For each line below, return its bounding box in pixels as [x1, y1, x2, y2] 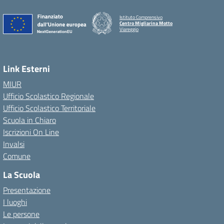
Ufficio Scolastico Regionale [3, 90, 94, 102]
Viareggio [119, 25, 138, 33]
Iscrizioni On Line [3, 126, 59, 138]
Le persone [3, 208, 39, 220]
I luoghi [3, 196, 27, 208]
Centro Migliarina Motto [119, 19, 172, 27]
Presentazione [3, 184, 50, 196]
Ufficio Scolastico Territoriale [3, 102, 95, 114]
